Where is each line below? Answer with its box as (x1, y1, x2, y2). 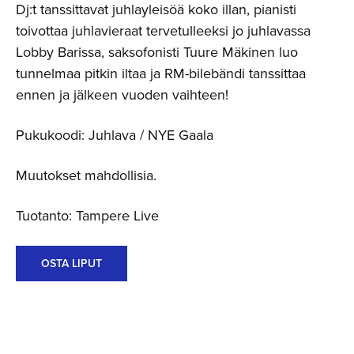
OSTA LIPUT (41, 254, 102, 272)
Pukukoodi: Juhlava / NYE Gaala (16, 124, 213, 145)
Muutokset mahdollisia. (16, 164, 156, 186)
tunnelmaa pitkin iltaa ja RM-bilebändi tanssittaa (16, 62, 306, 84)
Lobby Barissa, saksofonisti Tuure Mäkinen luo (16, 41, 298, 62)
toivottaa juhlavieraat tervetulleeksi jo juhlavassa (16, 20, 311, 41)
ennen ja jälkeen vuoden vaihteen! (16, 84, 228, 105)
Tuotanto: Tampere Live (16, 205, 159, 226)
